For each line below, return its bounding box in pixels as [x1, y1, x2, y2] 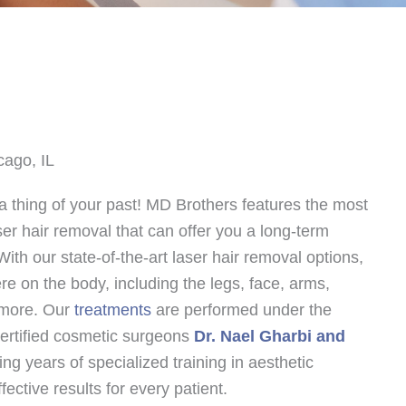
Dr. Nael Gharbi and [194, 326, 345, 345]
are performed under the [151, 300, 332, 319]
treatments [74, 300, 151, 319]
